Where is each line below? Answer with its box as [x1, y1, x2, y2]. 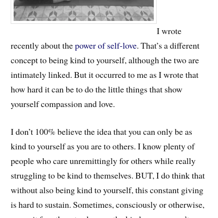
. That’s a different [137, 39, 200, 52]
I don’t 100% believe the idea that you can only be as [11, 125, 193, 137]
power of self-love [75, 39, 137, 52]
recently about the [11, 39, 75, 52]
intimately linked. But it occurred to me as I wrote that [11, 69, 199, 81]
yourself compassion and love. [11, 98, 115, 110]
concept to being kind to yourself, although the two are [11, 54, 200, 66]
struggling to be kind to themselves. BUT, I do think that [11, 169, 205, 181]
